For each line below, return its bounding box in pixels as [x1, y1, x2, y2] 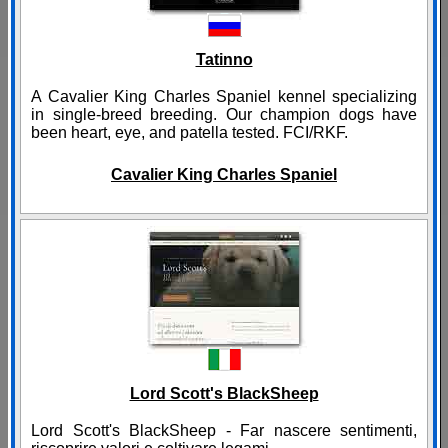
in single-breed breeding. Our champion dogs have [31, 106, 417, 124]
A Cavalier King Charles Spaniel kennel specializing [31, 88, 417, 106]
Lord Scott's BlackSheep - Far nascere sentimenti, [31, 422, 417, 440]
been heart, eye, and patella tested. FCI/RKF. [31, 124, 348, 142]
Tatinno [195, 51, 253, 69]
